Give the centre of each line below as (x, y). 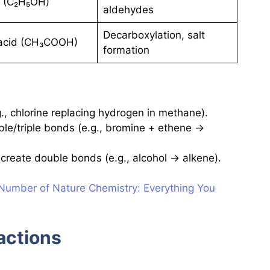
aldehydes (128, 10)
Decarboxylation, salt (154, 35)
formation (126, 50)
